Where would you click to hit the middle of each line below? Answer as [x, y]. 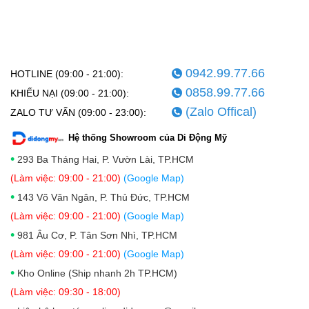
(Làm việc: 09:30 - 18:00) [66, 292]
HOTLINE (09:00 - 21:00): [67, 74]
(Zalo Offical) [221, 112]
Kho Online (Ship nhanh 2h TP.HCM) [97, 273]
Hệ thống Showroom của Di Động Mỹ [148, 138]
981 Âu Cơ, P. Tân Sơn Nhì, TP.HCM [97, 236]
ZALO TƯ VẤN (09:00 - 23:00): [78, 113]
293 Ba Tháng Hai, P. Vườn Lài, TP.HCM [104, 160]
